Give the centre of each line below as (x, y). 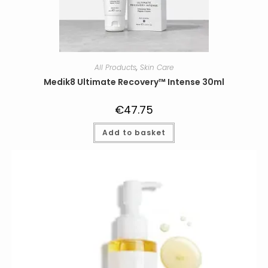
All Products (115, 67)
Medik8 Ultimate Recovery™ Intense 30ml (134, 82)
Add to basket (134, 132)
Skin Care (157, 67)
